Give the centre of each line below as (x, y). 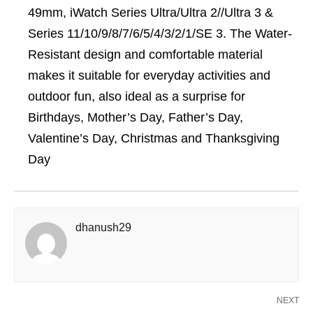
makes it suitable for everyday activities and (149, 75)
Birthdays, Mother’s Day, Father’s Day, (136, 117)
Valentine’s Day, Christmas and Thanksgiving (154, 138)
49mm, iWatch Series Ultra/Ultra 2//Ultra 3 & (151, 13)
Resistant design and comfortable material (145, 54)
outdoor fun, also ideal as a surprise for (137, 96)
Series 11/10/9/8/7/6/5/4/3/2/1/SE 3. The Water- (160, 34)
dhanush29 (103, 227)
